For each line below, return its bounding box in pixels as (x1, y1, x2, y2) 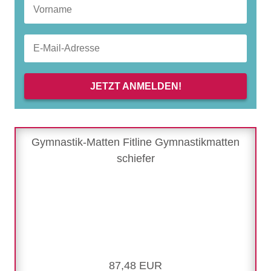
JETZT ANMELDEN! (90, 81, 181, 92)
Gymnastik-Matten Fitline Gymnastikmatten (31, 136, 240, 149)
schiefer (116, 152, 155, 165)
